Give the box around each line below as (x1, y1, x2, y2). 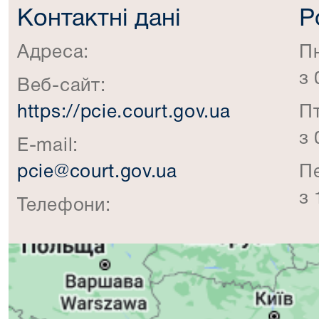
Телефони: (17, 197, 111, 214)
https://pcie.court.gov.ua (17, 104, 231, 121)
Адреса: (17, 44, 89, 61)
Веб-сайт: (17, 78, 106, 95)
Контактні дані (17, 9, 181, 31)
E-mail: (17, 137, 78, 155)
